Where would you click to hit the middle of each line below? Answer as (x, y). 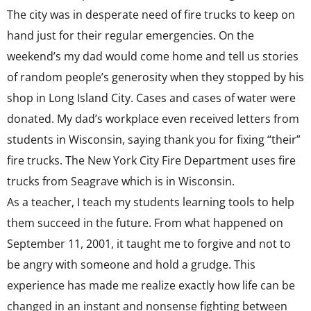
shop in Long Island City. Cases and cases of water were (151, 98)
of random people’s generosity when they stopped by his (155, 77)
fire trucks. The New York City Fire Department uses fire (151, 160)
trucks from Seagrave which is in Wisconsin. (121, 181)
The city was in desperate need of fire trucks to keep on (151, 15)
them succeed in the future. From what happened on (145, 223)
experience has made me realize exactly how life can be (151, 285)
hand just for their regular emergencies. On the (131, 35)
